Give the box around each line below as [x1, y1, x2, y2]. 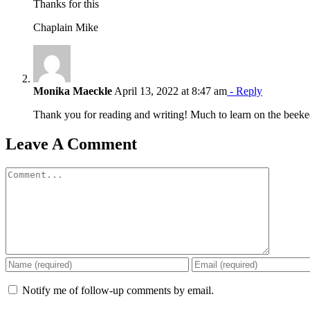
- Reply [227, 84, 262, 97]
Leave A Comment [6, 134, 137, 153]
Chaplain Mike [33, 21, 98, 33]
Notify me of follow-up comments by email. [22, 284, 214, 296]
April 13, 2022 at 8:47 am [112, 84, 227, 97]
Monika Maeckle [33, 84, 112, 97]
